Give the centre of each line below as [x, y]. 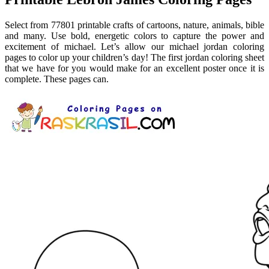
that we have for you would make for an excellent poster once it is [134, 68]
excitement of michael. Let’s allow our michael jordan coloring [134, 47]
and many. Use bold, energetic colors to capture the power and [134, 36]
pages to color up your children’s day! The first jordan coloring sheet [134, 58]
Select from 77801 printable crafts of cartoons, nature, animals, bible [134, 25]
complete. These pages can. [57, 79]
